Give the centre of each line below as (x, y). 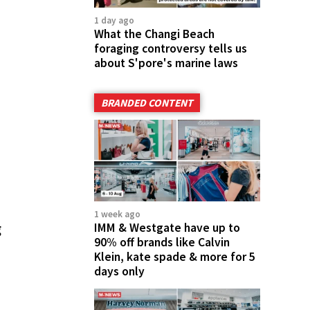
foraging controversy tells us (171, 48)
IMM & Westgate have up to (167, 228)
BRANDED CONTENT (147, 102)
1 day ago (114, 20)
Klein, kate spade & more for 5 (175, 257)
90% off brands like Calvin (162, 243)
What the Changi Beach (154, 34)
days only (119, 272)
